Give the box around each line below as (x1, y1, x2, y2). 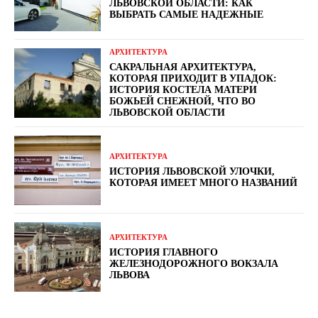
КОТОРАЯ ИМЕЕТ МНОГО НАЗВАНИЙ (109, 177, 298, 188)
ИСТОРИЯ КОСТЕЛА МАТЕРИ (109, 84, 258, 96)
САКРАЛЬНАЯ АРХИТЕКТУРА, (109, 62, 257, 73)
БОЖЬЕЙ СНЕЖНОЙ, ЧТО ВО (109, 96, 256, 107)
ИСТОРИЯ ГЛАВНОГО (109, 246, 219, 258)
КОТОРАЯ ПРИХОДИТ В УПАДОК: (109, 73, 278, 84)
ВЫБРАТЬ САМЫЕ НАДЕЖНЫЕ (109, 9, 264, 20)
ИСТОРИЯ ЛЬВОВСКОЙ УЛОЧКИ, (109, 165, 275, 177)
